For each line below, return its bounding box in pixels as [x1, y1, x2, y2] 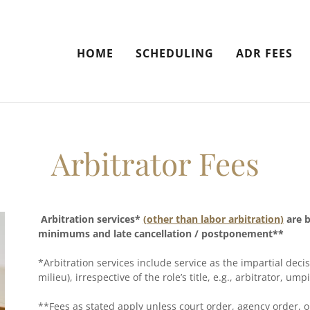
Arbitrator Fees [51, 143, 259, 183]
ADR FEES [235, 45, 293, 61]
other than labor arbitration [146, 212, 280, 226]
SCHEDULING [135, 45, 214, 61]
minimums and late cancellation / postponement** [37, 227, 286, 240]
